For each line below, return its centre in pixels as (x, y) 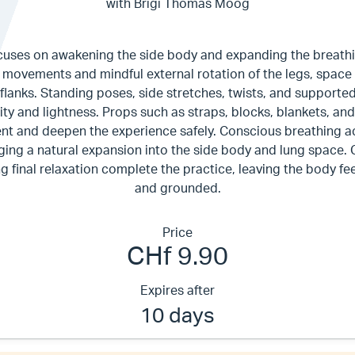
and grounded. (177, 188)
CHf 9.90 (177, 256)
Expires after (177, 290)
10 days (177, 315)
